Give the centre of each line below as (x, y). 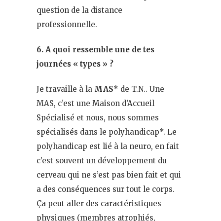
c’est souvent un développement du (102, 160)
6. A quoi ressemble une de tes (95, 49)
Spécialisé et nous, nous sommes (98, 117)
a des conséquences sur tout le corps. (106, 189)
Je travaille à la (65, 89)
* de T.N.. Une (139, 89)
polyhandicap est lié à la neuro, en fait (108, 146)
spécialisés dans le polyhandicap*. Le (107, 132)
